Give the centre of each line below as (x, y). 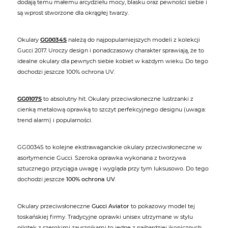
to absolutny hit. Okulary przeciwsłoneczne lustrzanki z (118, 99)
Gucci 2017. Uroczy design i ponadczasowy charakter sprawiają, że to (111, 51)
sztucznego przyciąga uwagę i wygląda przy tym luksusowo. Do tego (113, 169)
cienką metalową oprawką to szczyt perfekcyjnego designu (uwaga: (111, 110)
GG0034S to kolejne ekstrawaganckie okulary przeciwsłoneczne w (110, 147)
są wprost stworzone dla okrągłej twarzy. (73, 13)
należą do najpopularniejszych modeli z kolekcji (133, 40)
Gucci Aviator (110, 206)
